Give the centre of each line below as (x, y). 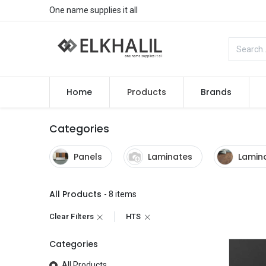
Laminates (170, 156)
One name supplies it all (93, 10)
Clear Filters (72, 216)
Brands (216, 92)
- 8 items (120, 194)
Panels (88, 156)
